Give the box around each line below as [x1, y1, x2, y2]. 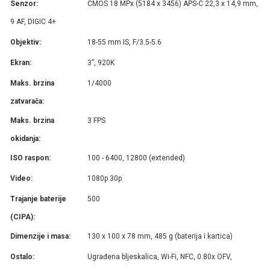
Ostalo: [10, 252, 34, 261]
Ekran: [10, 58, 31, 67]
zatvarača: [10, 96, 44, 105]
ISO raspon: [10, 153, 51, 162]
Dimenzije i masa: [10, 231, 71, 240]
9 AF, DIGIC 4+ [10, 17, 56, 26]
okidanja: [10, 134, 40, 143]
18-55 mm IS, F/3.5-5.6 [87, 37, 162, 46]
